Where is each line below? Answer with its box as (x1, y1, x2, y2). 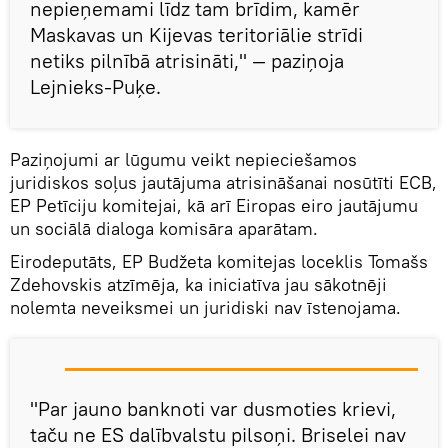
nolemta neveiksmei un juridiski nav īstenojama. (10, 295, 401, 319)
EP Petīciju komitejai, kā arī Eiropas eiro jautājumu (10, 193, 418, 217)
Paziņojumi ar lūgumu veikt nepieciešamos (10, 147, 357, 171)
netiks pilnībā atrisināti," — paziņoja (30, 47, 344, 73)
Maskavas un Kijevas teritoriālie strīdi (30, 21, 363, 47)
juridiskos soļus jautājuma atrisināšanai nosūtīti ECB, (10, 170, 437, 194)
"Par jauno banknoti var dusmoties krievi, (30, 395, 396, 421)
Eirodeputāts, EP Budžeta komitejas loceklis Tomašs (10, 249, 428, 273)
